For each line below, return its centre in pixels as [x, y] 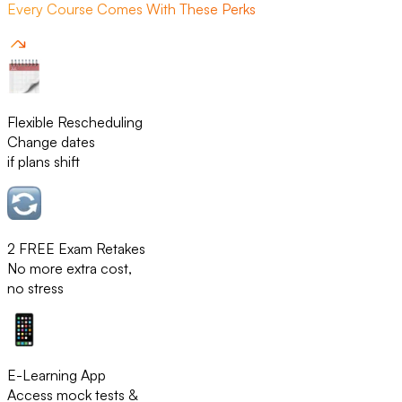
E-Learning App [57, 376]
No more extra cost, [70, 269]
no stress [35, 288]
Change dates [51, 142]
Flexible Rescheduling [75, 122]
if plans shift [44, 162]
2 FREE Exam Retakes [76, 249]
